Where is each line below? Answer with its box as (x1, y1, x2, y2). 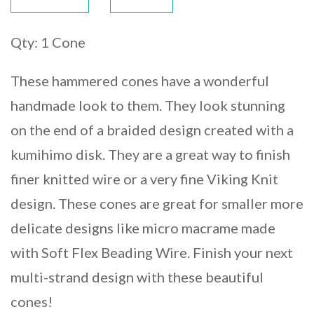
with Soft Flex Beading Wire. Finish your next (11, 243, 293, 261)
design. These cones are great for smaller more (11, 194, 303, 212)
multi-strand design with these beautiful (11, 268, 264, 285)
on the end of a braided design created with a (11, 121, 294, 138)
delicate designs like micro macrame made (11, 219, 275, 236)
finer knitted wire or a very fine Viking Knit (11, 170, 278, 187)
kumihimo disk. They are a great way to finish (11, 145, 290, 163)
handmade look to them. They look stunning (11, 96, 285, 114)
